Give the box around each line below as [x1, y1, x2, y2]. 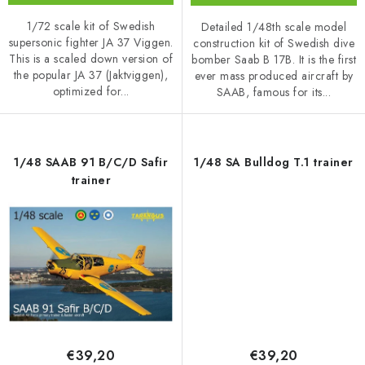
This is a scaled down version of [9, 51, 173, 68]
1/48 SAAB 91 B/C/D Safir [14, 154, 168, 171]
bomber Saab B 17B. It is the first [191, 51, 356, 68]
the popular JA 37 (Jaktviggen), [13, 67, 169, 84]
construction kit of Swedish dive [193, 35, 354, 52]
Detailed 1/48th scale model [200, 19, 347, 36]
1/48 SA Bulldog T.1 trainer [194, 154, 354, 171]
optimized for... [52, 83, 130, 100]
